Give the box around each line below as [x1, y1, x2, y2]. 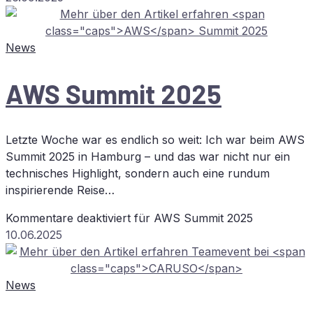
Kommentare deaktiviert [6, 211, 131, 226]
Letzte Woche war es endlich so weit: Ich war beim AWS [6, 133, 305, 147]
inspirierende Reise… [6, 183, 115, 198]
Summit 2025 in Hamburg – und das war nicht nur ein [6, 150, 290, 164]
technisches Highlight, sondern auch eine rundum [6, 166, 270, 181]
